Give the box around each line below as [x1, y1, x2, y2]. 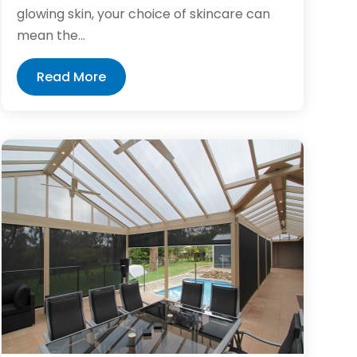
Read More [36, 67, 106, 86]
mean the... [16, 25, 85, 45]
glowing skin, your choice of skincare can [16, 4, 270, 23]
